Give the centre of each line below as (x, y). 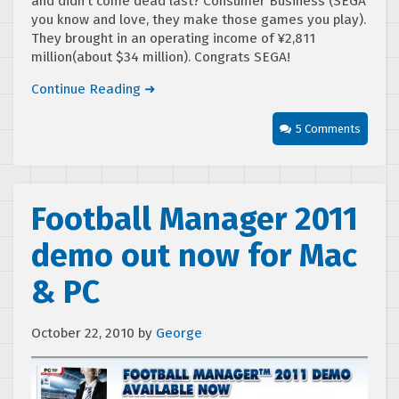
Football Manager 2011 (195, 219)
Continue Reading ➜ (94, 89)
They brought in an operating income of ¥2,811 (173, 38)
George (179, 333)
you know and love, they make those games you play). (199, 20)
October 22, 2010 (83, 333)
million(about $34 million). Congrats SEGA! (161, 57)
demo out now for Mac (194, 256)
